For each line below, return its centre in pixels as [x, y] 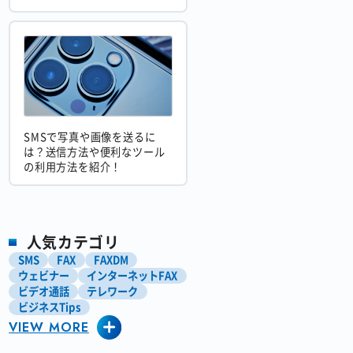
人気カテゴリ [73, 242]
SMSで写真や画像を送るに [90, 137]
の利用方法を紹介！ [73, 167]
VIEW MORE [49, 327]
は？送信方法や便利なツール [95, 152]
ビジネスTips [49, 307]
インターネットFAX [132, 275]
